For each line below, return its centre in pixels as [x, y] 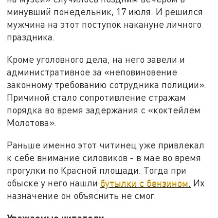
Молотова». [32, 123]
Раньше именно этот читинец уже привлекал [106, 145]
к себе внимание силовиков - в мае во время [104, 157]
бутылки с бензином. [146, 182]
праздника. [31, 37]
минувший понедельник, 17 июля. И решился [105, 12]
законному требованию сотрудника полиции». [107, 85]
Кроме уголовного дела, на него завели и [96, 59]
